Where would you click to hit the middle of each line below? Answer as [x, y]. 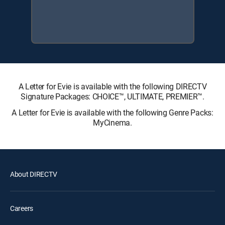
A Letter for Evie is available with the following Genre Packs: [113, 112]
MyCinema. [113, 122]
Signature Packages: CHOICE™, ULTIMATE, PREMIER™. [113, 96]
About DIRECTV [34, 174]
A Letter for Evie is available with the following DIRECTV [113, 86]
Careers [22, 208]
